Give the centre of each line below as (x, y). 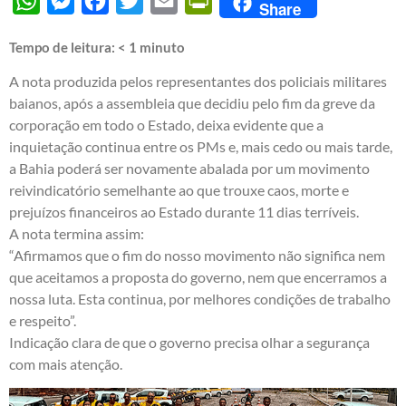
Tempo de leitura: (63, 47)
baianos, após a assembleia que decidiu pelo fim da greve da (192, 102)
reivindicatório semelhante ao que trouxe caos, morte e (179, 189)
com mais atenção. (66, 363)
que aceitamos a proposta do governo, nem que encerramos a (198, 276)
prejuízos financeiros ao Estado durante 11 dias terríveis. (184, 211)
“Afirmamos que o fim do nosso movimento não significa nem (197, 255)
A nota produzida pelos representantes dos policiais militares (198, 81)
